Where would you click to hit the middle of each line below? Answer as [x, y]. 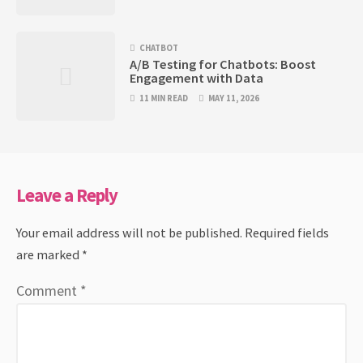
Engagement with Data [197, 77]
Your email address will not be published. [129, 232]
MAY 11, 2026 [234, 98]
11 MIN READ [164, 98]
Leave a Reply [67, 195]
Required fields [287, 232]
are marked [49, 254]
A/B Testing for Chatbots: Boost [223, 64]
